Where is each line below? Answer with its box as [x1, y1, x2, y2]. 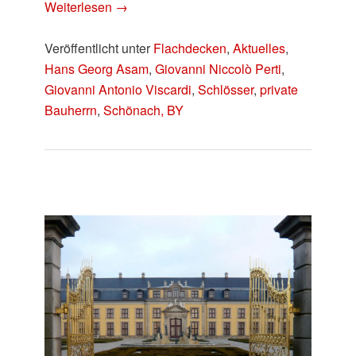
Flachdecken [153, 38, 227, 57]
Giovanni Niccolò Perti [155, 59, 282, 78]
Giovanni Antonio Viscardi [44, 79, 192, 99]
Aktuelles [233, 38, 286, 57]
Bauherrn [44, 100, 98, 119]
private [260, 79, 299, 99]
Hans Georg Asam [44, 59, 149, 78]
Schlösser [198, 79, 254, 99]
